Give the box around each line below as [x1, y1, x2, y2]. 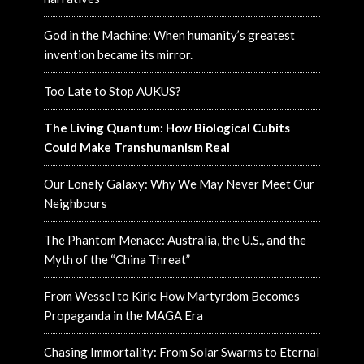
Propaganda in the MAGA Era [43, 308, 203, 323]
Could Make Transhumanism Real [43, 140, 230, 155]
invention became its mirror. [43, 47, 193, 63]
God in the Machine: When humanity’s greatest [43, 28, 295, 43]
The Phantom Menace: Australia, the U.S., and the [43, 232, 306, 248]
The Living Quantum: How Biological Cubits [43, 120, 290, 136]
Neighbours [43, 196, 107, 211]
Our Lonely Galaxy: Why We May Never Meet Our [43, 176, 314, 192]
